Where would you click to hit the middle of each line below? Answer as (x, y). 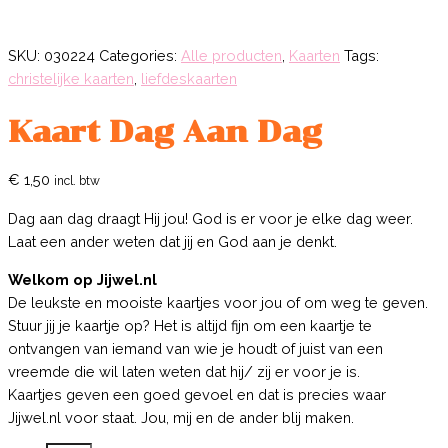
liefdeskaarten (189, 79)
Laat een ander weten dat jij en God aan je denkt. (172, 242)
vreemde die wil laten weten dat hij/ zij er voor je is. (184, 371)
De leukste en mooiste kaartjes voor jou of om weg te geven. (218, 302)
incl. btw (77, 180)
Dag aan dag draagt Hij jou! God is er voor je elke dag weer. (210, 219)
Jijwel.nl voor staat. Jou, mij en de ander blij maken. (181, 417)
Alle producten (231, 56)
